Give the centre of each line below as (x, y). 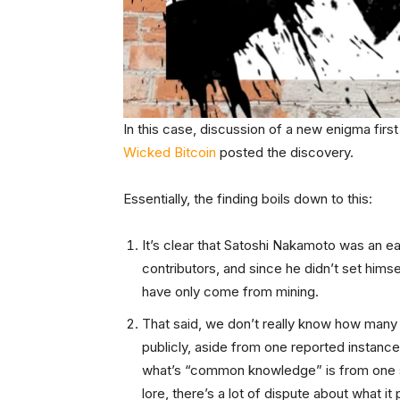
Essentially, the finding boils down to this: (248, 199)
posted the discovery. (285, 153)
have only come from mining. (230, 292)
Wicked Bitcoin (170, 153)
